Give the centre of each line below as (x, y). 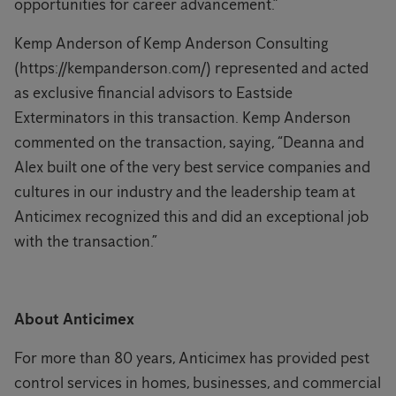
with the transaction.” (86, 242)
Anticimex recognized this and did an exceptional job (191, 217)
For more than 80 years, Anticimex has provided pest (192, 358)
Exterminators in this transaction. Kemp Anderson (183, 118)
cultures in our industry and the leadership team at (185, 192)
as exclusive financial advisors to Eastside (153, 93)
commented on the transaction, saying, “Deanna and (189, 143)
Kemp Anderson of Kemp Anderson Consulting (171, 44)
